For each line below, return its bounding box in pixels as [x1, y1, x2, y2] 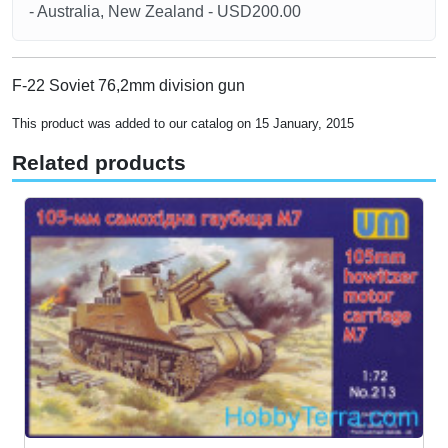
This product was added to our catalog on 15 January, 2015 [12, 115, 354, 131]
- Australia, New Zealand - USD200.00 [29, 2, 301, 20]
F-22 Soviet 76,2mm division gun [12, 76, 245, 94]
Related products [12, 150, 186, 175]
